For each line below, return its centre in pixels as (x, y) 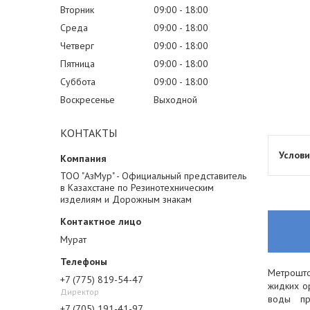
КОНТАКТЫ (89, 133)
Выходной (175, 100)
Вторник (77, 10)
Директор (80, 292)
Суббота (78, 82)
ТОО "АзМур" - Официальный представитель (153, 176)
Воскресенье (88, 100)
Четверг (77, 46)
